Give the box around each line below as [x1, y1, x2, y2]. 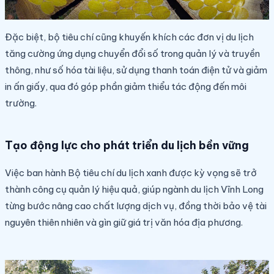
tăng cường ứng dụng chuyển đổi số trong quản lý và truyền [5, 47, 260, 59]
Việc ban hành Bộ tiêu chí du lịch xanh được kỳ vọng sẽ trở [5, 166, 257, 179]
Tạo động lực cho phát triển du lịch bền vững [5, 138, 249, 152]
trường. [5, 97, 37, 109]
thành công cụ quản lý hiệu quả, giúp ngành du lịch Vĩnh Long [5, 183, 264, 195]
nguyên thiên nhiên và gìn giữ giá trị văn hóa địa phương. [5, 216, 243, 228]
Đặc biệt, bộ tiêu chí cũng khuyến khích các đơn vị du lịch [5, 31, 254, 43]
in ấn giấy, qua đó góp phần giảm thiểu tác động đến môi [5, 80, 246, 92]
